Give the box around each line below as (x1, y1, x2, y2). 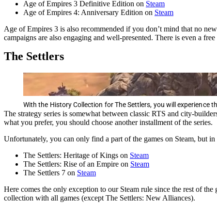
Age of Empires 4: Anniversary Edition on (23, 8, 155, 16)
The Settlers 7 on (23, 168, 77, 177)
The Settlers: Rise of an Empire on (23, 159, 130, 168)
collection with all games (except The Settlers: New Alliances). (4, 193, 195, 202)
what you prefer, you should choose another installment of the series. (4, 118, 213, 126)
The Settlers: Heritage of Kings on (23, 151, 130, 159)
